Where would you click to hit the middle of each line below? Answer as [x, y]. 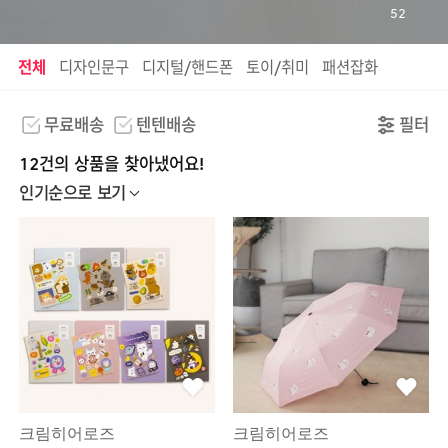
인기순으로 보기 [72, 195]
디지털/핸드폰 [188, 68]
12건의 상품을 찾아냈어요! [112, 165]
